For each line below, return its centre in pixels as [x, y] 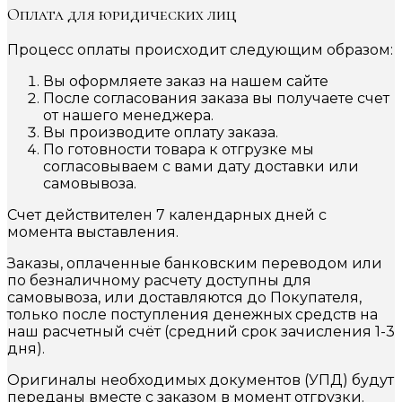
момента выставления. [93, 232]
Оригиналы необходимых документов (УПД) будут [201, 380]
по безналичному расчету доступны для [159, 280]
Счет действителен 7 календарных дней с [167, 214]
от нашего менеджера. [128, 115]
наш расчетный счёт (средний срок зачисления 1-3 [201, 331]
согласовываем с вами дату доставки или [201, 166]
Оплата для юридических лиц [122, 15]
